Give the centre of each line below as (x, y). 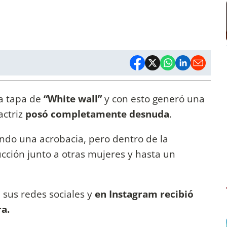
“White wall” (73, 99)
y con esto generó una (153, 99)
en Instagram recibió (144, 194)
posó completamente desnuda (97, 114)
